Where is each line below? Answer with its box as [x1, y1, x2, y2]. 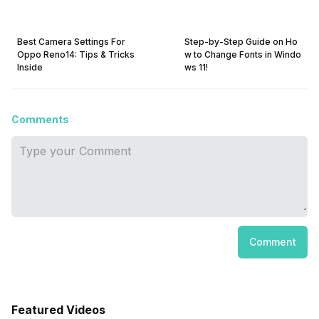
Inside [17, 62, 43, 73]
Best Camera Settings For [17, 36, 125, 48]
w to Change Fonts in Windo [184, 49, 301, 61]
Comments [11, 113, 69, 126]
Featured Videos [11, 303, 105, 318]
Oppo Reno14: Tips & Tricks [17, 49, 135, 61]
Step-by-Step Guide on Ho [184, 36, 298, 48]
